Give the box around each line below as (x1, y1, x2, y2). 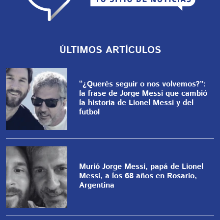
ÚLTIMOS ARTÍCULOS (59, 43, 161, 58)
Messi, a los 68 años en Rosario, (79, 170, 197, 182)
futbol (79, 106, 100, 118)
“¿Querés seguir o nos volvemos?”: (79, 78, 206, 90)
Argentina (79, 179, 115, 191)
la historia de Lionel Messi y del (79, 97, 194, 109)
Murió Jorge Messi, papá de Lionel (79, 161, 204, 172)
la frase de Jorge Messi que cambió (79, 87, 208, 99)
